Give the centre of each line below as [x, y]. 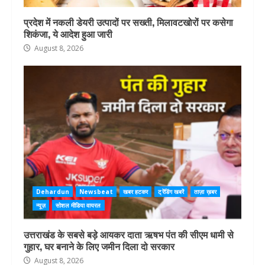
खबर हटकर [135, 191]
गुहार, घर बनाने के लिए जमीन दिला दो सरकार [99, 246]
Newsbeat [96, 191]
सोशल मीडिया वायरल [78, 205]
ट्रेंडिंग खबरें [171, 191]
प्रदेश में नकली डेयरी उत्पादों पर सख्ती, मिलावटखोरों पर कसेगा [128, 22]
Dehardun [53, 191]
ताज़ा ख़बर [205, 191]
